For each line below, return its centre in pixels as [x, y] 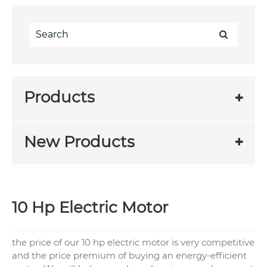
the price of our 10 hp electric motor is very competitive [133, 242]
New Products [79, 142]
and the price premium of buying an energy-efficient [129, 255]
